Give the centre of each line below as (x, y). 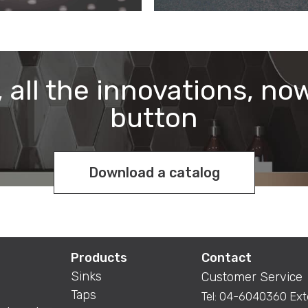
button (154, 118)
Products (99, 258)
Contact (226, 258)
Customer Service (252, 277)
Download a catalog (154, 173)
